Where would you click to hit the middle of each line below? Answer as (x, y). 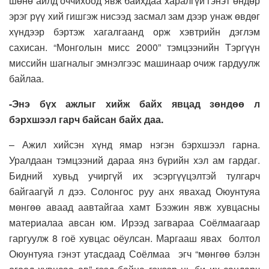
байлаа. (26, 79)
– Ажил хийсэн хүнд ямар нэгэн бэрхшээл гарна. (134, 145)
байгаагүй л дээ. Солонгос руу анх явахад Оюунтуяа (134, 192)
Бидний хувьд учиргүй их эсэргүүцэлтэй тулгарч (134, 176)
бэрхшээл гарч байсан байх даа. (86, 119)
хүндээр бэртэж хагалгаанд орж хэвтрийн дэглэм (134, 32)
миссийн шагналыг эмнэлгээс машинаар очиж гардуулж (134, 63)
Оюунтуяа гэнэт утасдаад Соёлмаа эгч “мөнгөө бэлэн (134, 254)
